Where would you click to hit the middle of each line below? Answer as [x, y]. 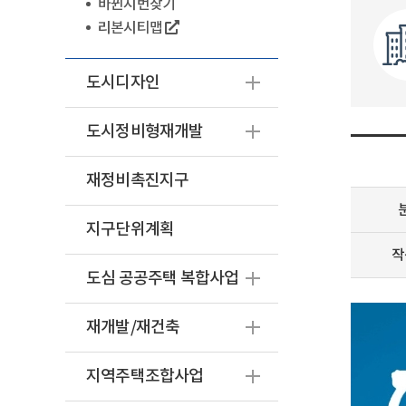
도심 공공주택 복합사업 [163, 279]
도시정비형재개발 [145, 132]
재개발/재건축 [133, 328]
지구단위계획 [130, 230]
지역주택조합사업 [145, 377]
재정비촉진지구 [138, 181]
